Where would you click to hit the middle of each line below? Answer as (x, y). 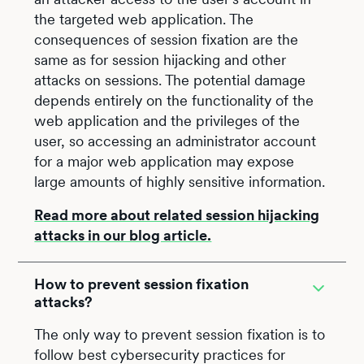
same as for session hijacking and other (160, 60)
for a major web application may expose (165, 161)
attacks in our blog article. (123, 235)
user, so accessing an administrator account (175, 141)
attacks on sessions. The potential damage (170, 80)
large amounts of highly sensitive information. (180, 182)
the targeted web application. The (144, 19)
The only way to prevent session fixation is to (180, 334)
